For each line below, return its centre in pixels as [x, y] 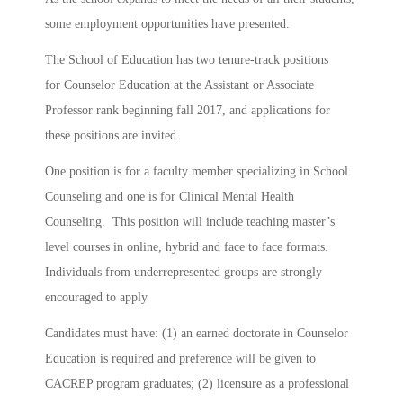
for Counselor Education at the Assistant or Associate [179, 85]
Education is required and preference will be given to [180, 359]
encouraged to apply [96, 298]
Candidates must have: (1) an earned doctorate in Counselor [197, 334]
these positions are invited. [112, 136]
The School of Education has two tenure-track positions [187, 60]
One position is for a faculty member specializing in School [197, 172]
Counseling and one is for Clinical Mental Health [170, 197]
